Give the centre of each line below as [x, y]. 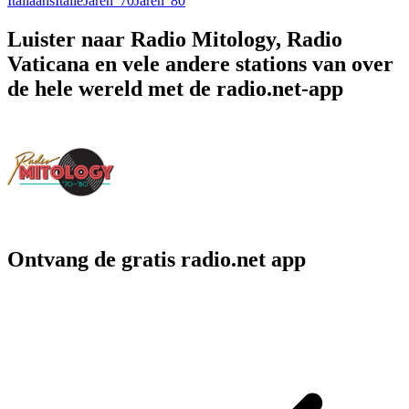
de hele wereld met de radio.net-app [175, 88]
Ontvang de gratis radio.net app [157, 260]
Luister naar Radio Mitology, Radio [175, 39]
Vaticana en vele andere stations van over [200, 63]
